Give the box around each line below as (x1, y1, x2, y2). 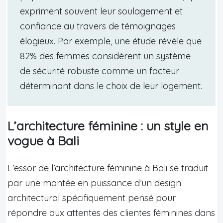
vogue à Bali (7, 132, 79, 148)
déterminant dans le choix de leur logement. (20, 80, 202, 92)
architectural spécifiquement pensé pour (7, 192, 176, 204)
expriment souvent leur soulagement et (20, 5, 183, 17)
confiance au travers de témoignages (20, 20, 176, 32)
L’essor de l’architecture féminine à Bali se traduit (7, 162, 208, 174)
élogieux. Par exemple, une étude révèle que (20, 35, 202, 47)
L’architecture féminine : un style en (7, 117, 208, 133)
